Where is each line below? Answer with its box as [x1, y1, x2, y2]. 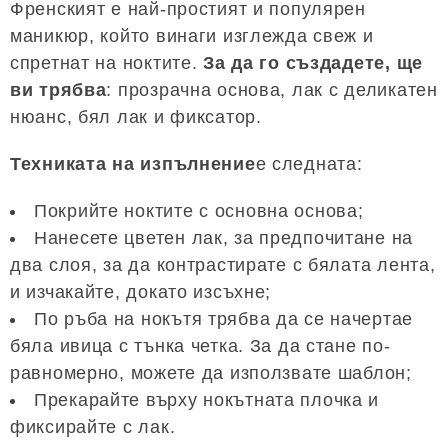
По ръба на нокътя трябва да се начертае [34, 309, 414, 329]
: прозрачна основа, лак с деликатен [106, 80, 438, 100]
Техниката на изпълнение [10, 154, 256, 174]
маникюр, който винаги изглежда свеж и [10, 26, 374, 46]
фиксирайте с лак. [10, 417, 176, 437]
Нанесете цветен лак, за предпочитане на [34, 228, 414, 248]
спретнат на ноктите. [10, 53, 204, 73]
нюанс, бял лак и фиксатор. [10, 107, 262, 127]
